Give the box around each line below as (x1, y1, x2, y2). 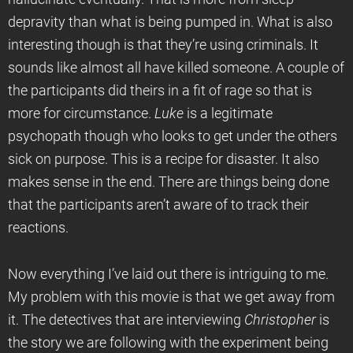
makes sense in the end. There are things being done (8, 174, 329, 190)
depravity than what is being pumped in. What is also (8, 14, 333, 30)
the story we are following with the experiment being (8, 335, 329, 351)
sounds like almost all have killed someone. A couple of (8, 60, 344, 76)
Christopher (244, 312, 316, 328)
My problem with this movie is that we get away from (8, 289, 335, 305)
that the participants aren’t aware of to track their (8, 197, 309, 213)
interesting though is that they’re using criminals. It (8, 37, 318, 53)
